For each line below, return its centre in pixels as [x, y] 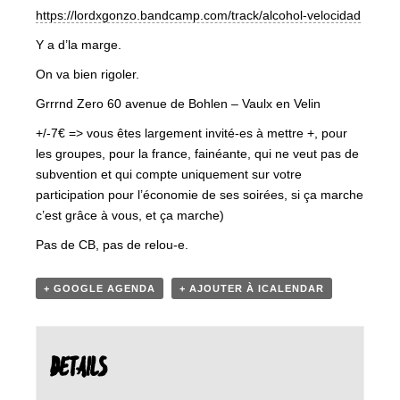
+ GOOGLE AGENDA [100, 289]
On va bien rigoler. [87, 75]
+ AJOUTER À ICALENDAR [252, 289]
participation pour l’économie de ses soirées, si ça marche [200, 195]
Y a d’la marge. [79, 45]
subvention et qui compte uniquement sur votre [169, 175]
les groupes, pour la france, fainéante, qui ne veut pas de [197, 154]
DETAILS [78, 369]
